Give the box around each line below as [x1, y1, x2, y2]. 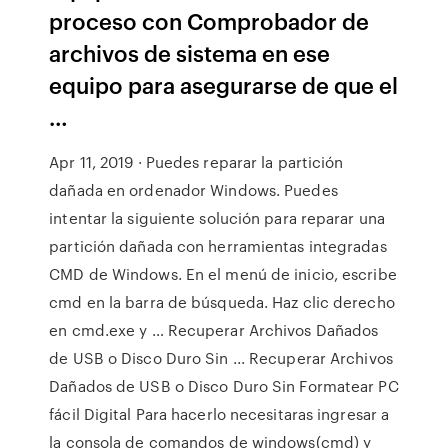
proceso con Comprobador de [49, 5, 370, 36]
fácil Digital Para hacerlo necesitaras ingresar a [49, 403, 390, 425]
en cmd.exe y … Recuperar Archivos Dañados [49, 319, 379, 341]
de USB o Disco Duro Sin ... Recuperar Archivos [49, 347, 393, 369]
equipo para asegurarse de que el [49, 69, 399, 100]
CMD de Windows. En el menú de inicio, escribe [49, 263, 397, 285]
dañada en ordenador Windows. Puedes [49, 179, 338, 201]
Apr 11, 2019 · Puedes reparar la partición [49, 151, 344, 173]
